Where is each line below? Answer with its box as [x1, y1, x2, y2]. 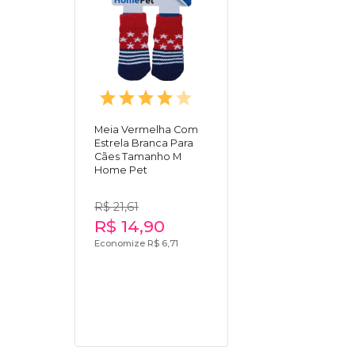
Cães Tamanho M [94, 150, 182, 162]
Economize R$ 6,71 [94, 237, 179, 249]
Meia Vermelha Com [94, 123, 199, 136]
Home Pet [94, 163, 148, 176]
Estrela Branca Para [94, 136, 194, 149]
